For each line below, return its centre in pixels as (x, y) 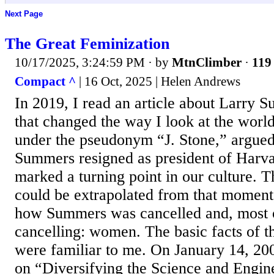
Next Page (24, 14)
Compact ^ (45, 82)
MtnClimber (207, 62)
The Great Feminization (87, 43)
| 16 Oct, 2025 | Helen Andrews (158, 82)
